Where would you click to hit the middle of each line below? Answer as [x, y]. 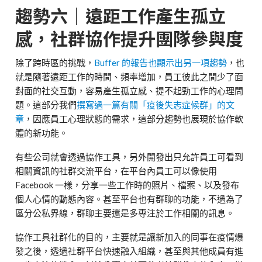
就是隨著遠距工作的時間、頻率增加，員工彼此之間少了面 [130, 77]
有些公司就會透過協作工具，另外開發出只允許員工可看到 [130, 157]
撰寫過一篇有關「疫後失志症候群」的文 [156, 105]
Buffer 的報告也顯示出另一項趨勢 [161, 63]
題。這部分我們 [46, 105]
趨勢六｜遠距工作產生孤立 [121, 15]
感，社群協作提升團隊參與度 [130, 38]
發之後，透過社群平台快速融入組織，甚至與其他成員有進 [130, 251]
